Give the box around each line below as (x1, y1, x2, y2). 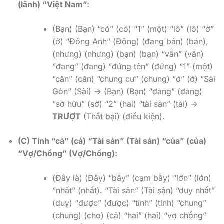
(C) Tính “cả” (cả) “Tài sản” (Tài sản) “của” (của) (17, 136, 206, 146)
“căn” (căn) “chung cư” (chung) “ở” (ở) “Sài (52, 74, 215, 84)
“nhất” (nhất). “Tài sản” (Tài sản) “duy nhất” (52, 185, 215, 196)
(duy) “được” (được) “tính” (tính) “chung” (52, 198, 206, 208)
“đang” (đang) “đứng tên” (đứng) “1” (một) (52, 61, 213, 72)
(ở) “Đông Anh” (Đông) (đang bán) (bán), (52, 36, 208, 47)
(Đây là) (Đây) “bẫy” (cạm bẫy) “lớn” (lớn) (52, 173, 211, 183)
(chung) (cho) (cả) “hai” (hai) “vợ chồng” (52, 210, 206, 221)
